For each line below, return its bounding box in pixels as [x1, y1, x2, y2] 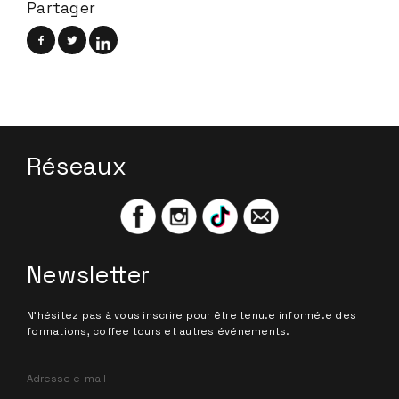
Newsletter [27, 260, 151, 290]
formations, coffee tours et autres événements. [27, 325, 290, 338]
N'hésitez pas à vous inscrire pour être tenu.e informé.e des [27, 309, 356, 322]
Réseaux [27, 151, 126, 182]
